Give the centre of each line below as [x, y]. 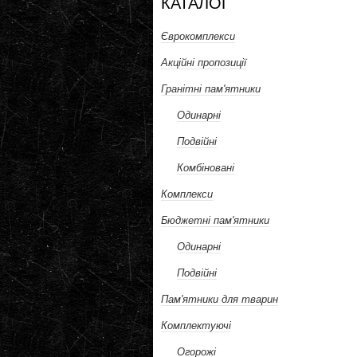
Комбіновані [206, 168]
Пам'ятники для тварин [220, 299]
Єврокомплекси [198, 36]
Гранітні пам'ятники [211, 89]
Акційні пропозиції [204, 63]
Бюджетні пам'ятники [215, 220]
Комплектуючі [196, 326]
